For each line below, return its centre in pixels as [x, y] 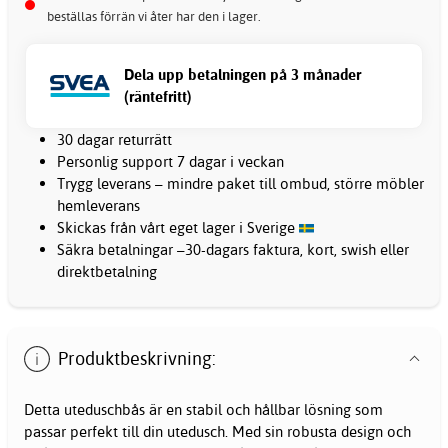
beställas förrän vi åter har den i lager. [154, 16]
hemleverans [98, 206]
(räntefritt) [158, 97]
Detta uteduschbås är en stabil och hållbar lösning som [203, 410]
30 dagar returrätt [114, 140]
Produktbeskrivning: [137, 358]
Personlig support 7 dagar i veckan [170, 162]
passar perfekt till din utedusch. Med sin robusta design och [217, 432]
